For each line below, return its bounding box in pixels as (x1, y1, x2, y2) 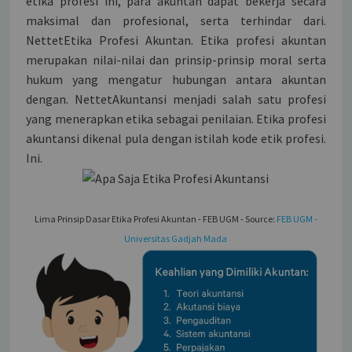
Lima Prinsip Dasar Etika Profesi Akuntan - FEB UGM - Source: (34, 213, 277, 225)
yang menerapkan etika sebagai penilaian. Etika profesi (26, 110, 326, 126)
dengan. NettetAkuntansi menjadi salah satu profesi (26, 90, 326, 107)
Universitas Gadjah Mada (124, 233, 228, 245)
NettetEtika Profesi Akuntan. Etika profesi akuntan (26, 31, 326, 48)
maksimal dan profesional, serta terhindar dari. (26, 12, 326, 28)
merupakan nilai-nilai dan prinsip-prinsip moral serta (26, 51, 326, 68)
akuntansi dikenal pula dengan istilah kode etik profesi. (26, 130, 326, 146)
